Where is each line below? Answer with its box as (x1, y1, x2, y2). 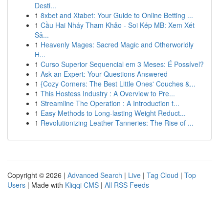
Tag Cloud (147, 170, 178, 180)
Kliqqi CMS (65, 180, 99, 190)
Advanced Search (67, 170, 122, 180)
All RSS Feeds (105, 180, 149, 190)
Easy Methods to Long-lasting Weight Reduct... (41, 108, 186, 118)
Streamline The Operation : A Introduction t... (41, 98, 179, 108)
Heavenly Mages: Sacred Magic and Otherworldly (41, 40, 194, 49)
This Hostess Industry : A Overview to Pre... (41, 88, 175, 98)
